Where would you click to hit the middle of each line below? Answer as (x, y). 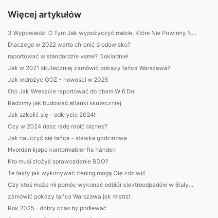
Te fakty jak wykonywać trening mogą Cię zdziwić (77, 173)
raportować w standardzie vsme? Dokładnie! (68, 56)
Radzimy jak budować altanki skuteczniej (64, 103)
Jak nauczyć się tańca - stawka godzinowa (67, 138)
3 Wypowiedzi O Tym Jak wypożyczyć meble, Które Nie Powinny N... (102, 33)
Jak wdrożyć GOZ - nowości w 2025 (58, 80)
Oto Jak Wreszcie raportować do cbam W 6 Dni (72, 91)
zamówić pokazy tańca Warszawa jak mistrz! (69, 196)
